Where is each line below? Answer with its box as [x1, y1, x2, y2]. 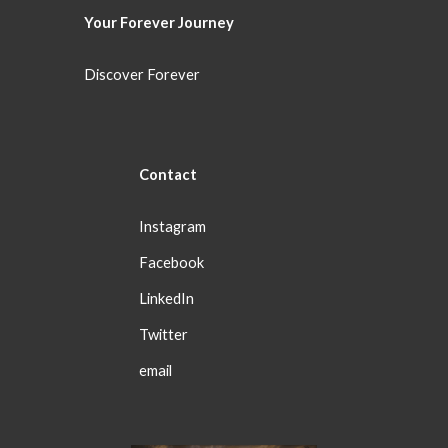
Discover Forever [84, 66, 201, 83]
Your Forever [84, 14, 176, 31]
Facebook [138, 254, 204, 271]
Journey [178, 14, 235, 31]
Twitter [138, 326, 188, 343]
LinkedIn [138, 290, 194, 307]
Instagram [138, 218, 206, 235]
